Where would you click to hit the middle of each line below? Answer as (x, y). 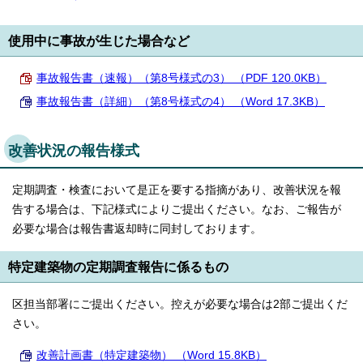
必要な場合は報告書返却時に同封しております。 (137, 229)
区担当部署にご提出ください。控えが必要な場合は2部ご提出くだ (180, 305)
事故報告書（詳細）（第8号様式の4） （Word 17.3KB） (181, 102)
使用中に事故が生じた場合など (99, 41)
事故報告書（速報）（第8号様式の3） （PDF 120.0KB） (181, 79)
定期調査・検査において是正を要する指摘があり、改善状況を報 (177, 190)
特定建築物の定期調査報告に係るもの (118, 267)
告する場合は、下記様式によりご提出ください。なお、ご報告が (177, 210)
